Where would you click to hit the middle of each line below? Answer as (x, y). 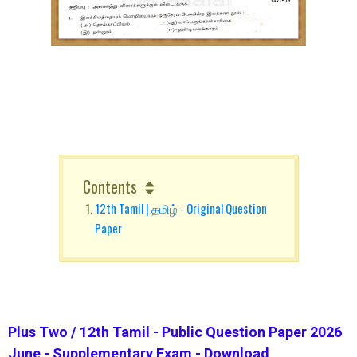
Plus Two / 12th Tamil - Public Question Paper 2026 (175, 331)
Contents (110, 186)
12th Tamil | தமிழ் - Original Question (181, 208)
